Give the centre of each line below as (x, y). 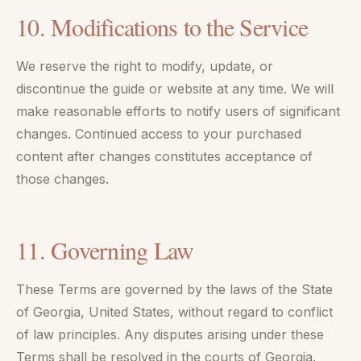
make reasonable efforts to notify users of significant (178, 111)
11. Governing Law (105, 250)
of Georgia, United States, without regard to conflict (174, 312)
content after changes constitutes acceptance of (164, 156)
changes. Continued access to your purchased (159, 134)
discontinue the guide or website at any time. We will (175, 89)
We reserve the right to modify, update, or (145, 66)
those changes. (62, 179)
